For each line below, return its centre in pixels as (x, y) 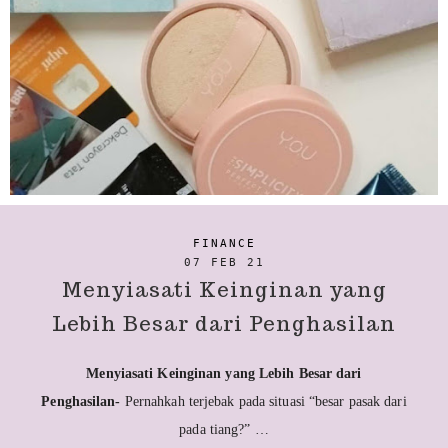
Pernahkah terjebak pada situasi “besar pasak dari (265, 401)
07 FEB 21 (224, 262)
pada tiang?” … (224, 429)
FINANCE (224, 244)
